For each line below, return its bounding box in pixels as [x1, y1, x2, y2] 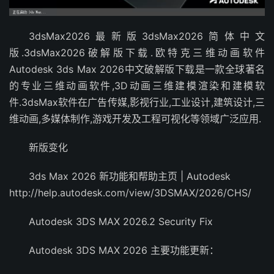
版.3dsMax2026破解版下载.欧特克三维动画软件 [9, 46, 265, 59]
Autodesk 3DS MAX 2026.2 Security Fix [29, 215, 213, 228]
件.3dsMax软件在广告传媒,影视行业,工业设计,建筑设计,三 [9, 95, 265, 108]
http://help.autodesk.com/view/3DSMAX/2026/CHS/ [9, 186, 251, 199]
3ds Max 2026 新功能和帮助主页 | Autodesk [29, 169, 231, 182]
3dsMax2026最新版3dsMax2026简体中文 [29, 29, 265, 42]
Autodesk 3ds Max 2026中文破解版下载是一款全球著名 [9, 62, 265, 75]
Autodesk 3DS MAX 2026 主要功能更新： [29, 243, 219, 256]
